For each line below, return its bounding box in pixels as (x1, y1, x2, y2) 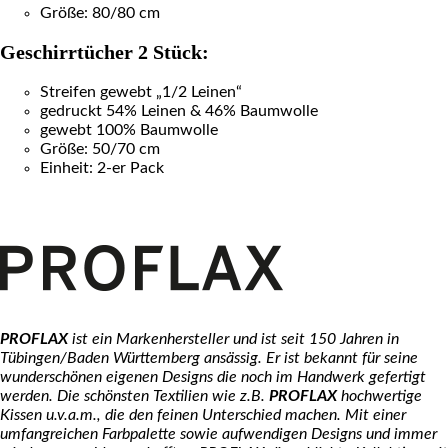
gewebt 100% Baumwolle (40, 122, 218, 139)
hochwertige (337, 388, 422, 405)
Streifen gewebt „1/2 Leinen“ (40, 84, 242, 101)
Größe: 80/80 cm (40, 4, 160, 21)
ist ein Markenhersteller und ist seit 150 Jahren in (68, 331, 399, 348)
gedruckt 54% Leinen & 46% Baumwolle (40, 103, 318, 120)
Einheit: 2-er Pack (40, 160, 164, 177)
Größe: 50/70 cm (40, 141, 160, 158)
